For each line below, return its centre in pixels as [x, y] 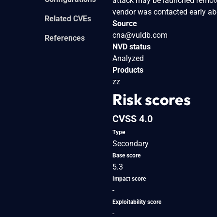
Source [125, 23]
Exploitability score [137, 202]
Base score [126, 155]
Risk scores [152, 99]
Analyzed [128, 58]
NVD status [132, 46]
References [65, 38]
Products [128, 70]
